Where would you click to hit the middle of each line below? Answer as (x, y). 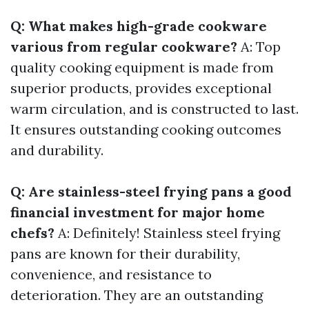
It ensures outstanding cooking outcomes (146, 130)
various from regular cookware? (124, 47)
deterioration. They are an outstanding (137, 295)
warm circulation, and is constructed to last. (154, 109)
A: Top (259, 47)
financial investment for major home (138, 212)
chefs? (32, 233)
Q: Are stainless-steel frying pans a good (151, 192)
